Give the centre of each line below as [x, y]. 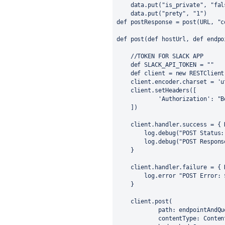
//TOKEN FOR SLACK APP [160, 57]
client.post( [144, 202]
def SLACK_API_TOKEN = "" [165, 65]
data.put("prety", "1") [162, 14]
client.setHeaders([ [157, 91]
